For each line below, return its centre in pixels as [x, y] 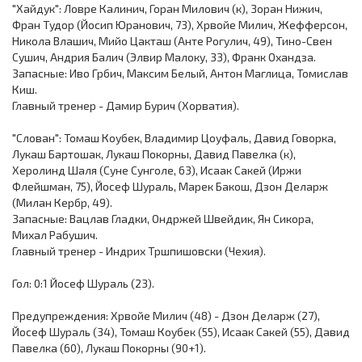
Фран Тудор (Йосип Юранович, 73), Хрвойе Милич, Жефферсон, [180, 25]
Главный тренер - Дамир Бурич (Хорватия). [126, 105]
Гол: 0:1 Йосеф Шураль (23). [83, 283]
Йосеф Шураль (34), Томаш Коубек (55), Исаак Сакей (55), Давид [181, 332]
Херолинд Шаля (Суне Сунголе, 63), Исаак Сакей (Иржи [157, 170]
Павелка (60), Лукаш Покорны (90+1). [109, 348]
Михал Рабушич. [55, 235]
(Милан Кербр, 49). [62, 202]
